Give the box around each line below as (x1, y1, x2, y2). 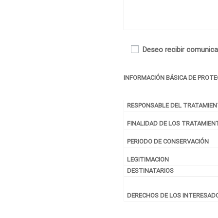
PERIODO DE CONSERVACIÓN (127, 138, 209, 145)
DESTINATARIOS (127, 167, 174, 174)
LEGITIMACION (127, 156, 169, 163)
